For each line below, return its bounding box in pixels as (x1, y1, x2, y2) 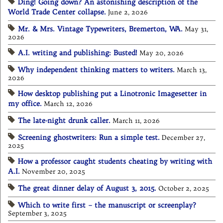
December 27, (162, 133, 205, 142)
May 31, (185, 25, 208, 34)
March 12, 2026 (44, 100, 93, 109)
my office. (8, 99, 42, 109)
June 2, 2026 (108, 8, 148, 17)
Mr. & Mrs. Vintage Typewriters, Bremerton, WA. (18, 24, 183, 34)
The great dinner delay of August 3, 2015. (18, 184, 156, 193)
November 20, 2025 (22, 167, 85, 176)
